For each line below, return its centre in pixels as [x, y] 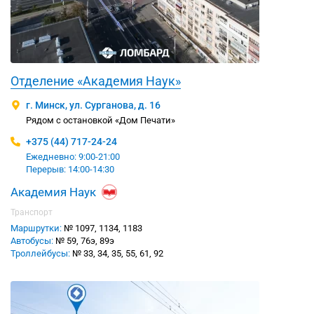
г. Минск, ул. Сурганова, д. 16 [93, 105]
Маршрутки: [36, 228]
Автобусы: [32, 241]
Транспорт [32, 213]
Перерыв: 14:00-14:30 [70, 170]
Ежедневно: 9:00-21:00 [73, 157]
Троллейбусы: [40, 254]
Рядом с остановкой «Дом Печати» [101, 121]
